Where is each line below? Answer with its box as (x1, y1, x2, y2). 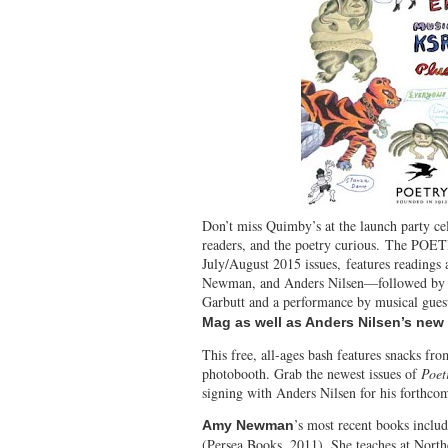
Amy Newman (202, 416, 294, 433)
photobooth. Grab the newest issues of (202, 363, 421, 383)
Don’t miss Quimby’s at (202, 215, 339, 235)
